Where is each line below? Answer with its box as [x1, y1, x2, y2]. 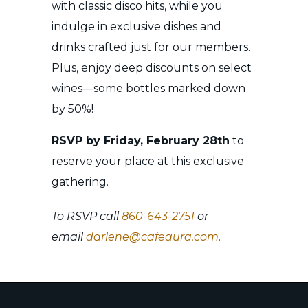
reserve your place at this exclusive [52, 155, 244, 168]
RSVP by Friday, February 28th [52, 134, 230, 148]
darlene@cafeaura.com [86, 230, 219, 244]
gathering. [52, 175, 109, 189]
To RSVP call [52, 210, 122, 223]
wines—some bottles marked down [52, 82, 245, 96]
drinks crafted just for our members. [52, 41, 250, 54]
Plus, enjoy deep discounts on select [52, 61, 252, 75]
